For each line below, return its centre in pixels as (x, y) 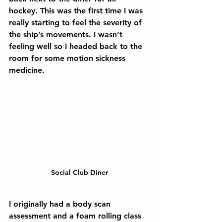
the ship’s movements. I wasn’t (67, 34)
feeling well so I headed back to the (77, 46)
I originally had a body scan (61, 204)
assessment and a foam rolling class (76, 216)
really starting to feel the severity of (77, 23)
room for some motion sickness (68, 58)
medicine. (29, 70)
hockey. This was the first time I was (77, 11)
